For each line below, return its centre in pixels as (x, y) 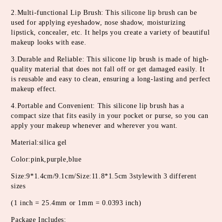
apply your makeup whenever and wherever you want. (94, 125)
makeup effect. (34, 89)
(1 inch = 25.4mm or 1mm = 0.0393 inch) (76, 203)
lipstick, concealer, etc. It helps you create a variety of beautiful (111, 32)
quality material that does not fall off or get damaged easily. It (108, 69)
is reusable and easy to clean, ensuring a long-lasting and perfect (111, 79)
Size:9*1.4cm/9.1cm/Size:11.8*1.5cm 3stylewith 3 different (104, 176)
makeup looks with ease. (49, 42)
